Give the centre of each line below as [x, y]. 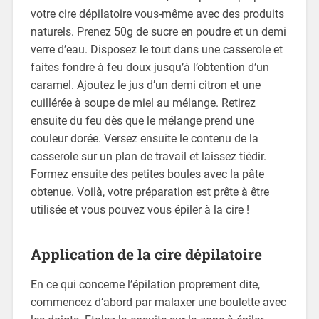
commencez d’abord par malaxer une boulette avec [158, 302]
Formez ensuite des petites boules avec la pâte [147, 174]
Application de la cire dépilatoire [146, 254]
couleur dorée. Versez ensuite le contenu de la [144, 138]
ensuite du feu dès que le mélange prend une [142, 120]
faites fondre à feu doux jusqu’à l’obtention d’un [150, 67]
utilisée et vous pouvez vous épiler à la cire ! [140, 209]
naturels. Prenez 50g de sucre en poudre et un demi [158, 31]
